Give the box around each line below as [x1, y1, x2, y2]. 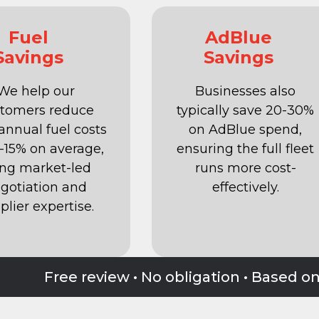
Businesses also [195, 83, 296, 100]
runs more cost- [194, 160, 296, 177]
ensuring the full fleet [177, 141, 315, 157]
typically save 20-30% [177, 103, 315, 119]
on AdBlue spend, [189, 122, 303, 138]
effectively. [211, 179, 279, 196]
